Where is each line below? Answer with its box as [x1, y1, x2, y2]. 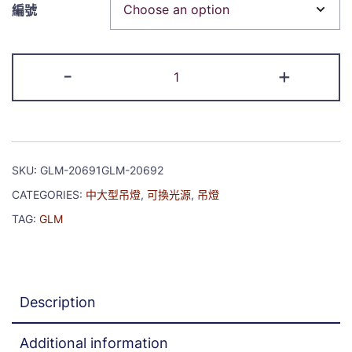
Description [20, 293, 96, 310]
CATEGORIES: [12, 187, 86, 201]
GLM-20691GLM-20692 [40, 163, 163, 177]
